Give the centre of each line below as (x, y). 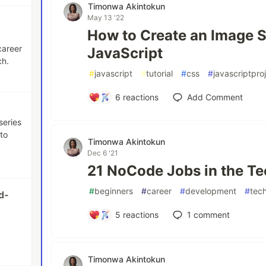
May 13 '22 (106, 18)
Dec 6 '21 (103, 153)
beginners (114, 191)
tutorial (160, 73)
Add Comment (215, 97)
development (211, 191)
